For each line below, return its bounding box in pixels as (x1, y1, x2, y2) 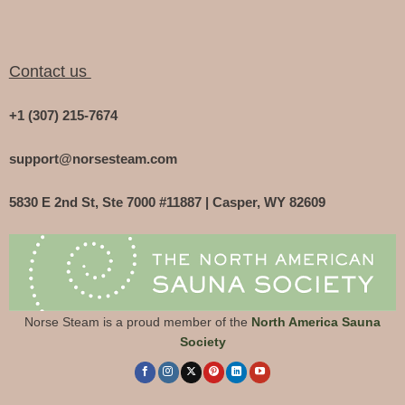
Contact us (8, 62, 91, 81)
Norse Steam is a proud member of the (24, 314, 248, 329)
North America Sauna (251, 314, 381, 329)
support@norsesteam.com (8, 151, 177, 167)
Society (179, 334, 226, 349)
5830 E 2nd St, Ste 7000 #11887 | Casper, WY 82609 (8, 193, 325, 210)
